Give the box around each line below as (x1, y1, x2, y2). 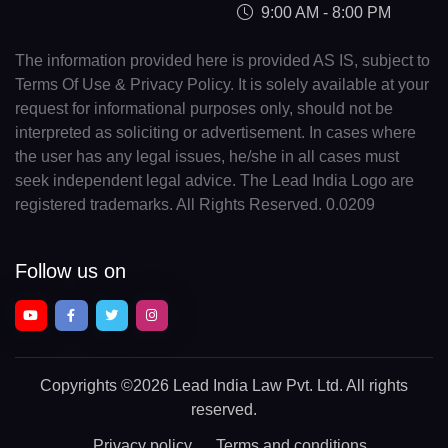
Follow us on (15, 259, 126, 282)
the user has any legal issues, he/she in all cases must (15, 148, 399, 166)
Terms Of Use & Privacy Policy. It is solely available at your (15, 76, 429, 94)
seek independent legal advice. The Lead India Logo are (15, 172, 414, 190)
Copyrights (40, 377, 121, 394)
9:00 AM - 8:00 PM (260, 4, 391, 22)
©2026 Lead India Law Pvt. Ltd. (121, 377, 343, 394)
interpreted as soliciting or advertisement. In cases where (15, 124, 416, 142)
